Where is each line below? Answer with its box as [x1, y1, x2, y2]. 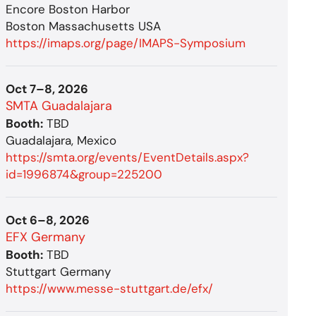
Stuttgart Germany [6, 263, 111, 279]
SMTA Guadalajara [6, 97, 113, 114]
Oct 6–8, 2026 [6, 212, 90, 228]
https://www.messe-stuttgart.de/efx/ [6, 280, 214, 296]
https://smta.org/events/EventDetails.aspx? [6, 149, 250, 165]
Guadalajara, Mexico [6, 132, 117, 148]
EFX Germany [6, 228, 86, 245]
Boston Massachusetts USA [6, 18, 162, 34]
